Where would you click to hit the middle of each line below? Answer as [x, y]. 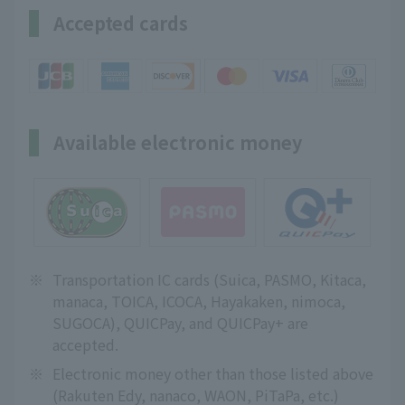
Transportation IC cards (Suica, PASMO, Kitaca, [209, 280]
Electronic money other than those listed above [213, 374]
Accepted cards [121, 23]
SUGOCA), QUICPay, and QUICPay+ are [180, 323]
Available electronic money [178, 143]
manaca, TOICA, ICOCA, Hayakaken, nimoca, [199, 301]
